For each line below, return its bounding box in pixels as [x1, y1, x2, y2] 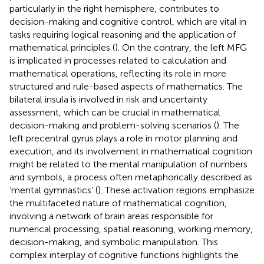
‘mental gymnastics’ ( [9, 184, 98, 196]
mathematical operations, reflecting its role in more [9, 67, 226, 79]
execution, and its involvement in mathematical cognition [9, 145, 252, 157]
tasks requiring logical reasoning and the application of [9, 28, 236, 40]
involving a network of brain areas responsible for [9, 210, 213, 222]
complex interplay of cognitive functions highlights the [9, 249, 239, 260]
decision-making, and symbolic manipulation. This [9, 236, 218, 247]
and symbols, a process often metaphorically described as [9, 171, 252, 183]
